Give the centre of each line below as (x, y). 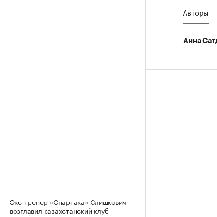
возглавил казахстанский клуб (59, 210)
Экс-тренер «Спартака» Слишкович (68, 201)
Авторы (196, 11)
